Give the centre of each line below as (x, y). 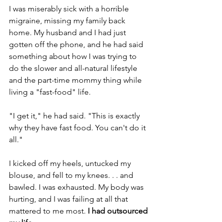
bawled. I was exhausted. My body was (77, 187)
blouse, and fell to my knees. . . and (72, 175)
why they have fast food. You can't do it (78, 127)
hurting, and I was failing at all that (69, 199)
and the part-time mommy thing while (76, 80)
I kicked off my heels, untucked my (71, 163)
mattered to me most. (48, 211)
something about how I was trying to (74, 56)
